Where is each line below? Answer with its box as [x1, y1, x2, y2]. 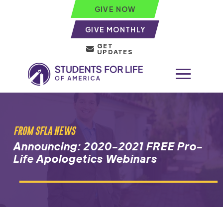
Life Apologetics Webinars [13, 151, 158, 165]
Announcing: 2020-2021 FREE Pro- [13, 139, 204, 153]
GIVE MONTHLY [85, 25, 146, 34]
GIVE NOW [94, 4, 136, 13]
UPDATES [97, 48, 133, 56]
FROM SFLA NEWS [13, 124, 75, 136]
